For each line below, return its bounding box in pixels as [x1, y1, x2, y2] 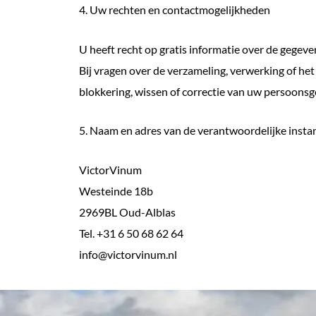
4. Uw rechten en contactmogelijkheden [79, 3, 270, 17]
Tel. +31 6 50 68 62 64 [79, 226, 183, 240]
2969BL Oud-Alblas [79, 205, 176, 219]
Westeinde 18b [79, 183, 153, 197]
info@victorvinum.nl [79, 247, 177, 261]
